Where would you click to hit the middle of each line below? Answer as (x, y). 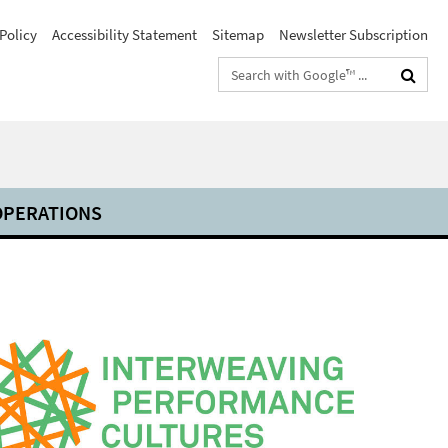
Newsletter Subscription (353, 34)
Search (240, 70)
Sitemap (238, 34)
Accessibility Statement (124, 34)
